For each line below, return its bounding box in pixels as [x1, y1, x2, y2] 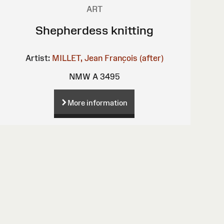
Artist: [25, 53, 50, 62]
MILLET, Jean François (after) [51, 53, 163, 62]
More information [67, 98, 128, 107]
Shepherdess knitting [35, 23, 153, 37]
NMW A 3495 [69, 71, 120, 81]
